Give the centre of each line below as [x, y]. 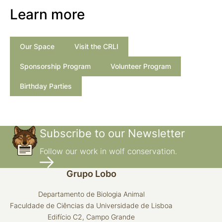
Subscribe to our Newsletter [112, 133]
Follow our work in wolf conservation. [108, 151]
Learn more [47, 14]
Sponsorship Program [55, 66]
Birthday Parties [46, 86]
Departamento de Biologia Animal [91, 194]
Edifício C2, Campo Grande [91, 217]
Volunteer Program [141, 66]
